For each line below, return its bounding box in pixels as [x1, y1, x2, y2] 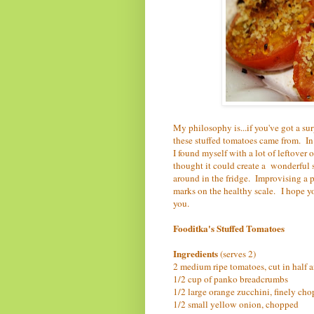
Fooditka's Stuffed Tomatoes [173, 221, 285, 235]
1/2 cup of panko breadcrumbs [173, 272, 288, 285]
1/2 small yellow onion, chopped [173, 297, 299, 310]
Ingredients [173, 246, 220, 261]
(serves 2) [220, 247, 256, 260]
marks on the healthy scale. [173, 184, 275, 197]
